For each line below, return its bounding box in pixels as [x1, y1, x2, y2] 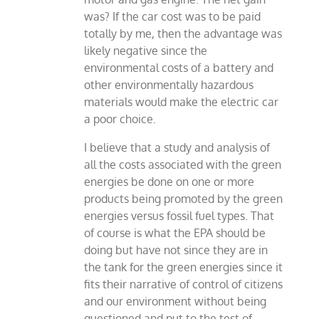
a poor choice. [84, 112, 157, 127]
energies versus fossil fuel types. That [84, 209, 275, 224]
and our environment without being [84, 294, 267, 309]
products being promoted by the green [84, 192, 283, 206]
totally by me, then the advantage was [84, 26, 283, 41]
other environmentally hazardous [84, 78, 254, 93]
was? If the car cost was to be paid [84, 9, 261, 24]
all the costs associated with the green [84, 157, 282, 172]
